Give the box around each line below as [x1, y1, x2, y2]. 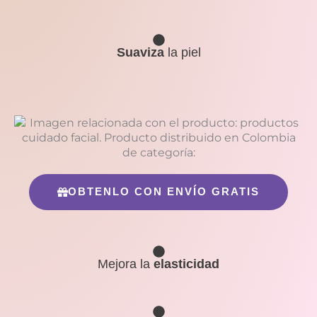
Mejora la [98, 256, 154, 271]
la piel [163, 45, 201, 59]
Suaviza [116, 45, 164, 59]
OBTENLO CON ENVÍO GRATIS [67, 185, 260, 197]
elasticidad [154, 256, 219, 271]
